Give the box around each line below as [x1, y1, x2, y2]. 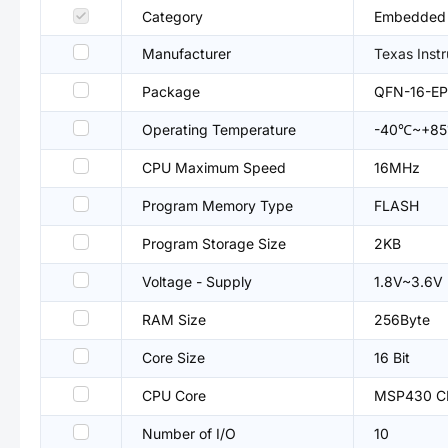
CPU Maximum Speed [142, 159, 286, 176]
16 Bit [374, 349, 410, 366]
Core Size [142, 349, 205, 366]
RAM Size [142, 311, 206, 328]
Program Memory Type [142, 197, 293, 214]
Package [142, 83, 200, 100]
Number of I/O [142, 425, 236, 442]
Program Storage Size [142, 235, 286, 252]
